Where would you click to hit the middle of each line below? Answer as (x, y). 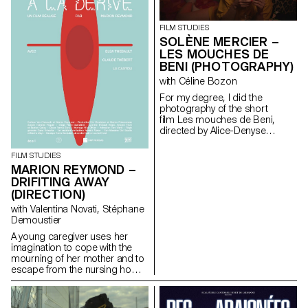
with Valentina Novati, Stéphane (21, 209)
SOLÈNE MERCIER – (219, 41)
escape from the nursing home (78, 269)
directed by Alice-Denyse (213, 130)
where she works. (48, 280)
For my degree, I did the (211, 97)
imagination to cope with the (72, 247)
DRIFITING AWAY (60, 181)
